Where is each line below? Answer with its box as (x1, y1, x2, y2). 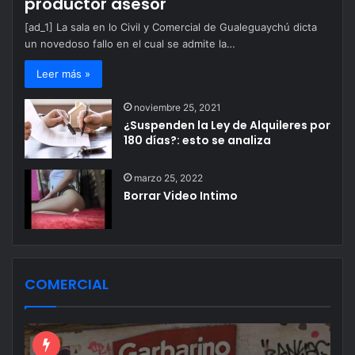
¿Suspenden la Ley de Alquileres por (124, 116, 330, 133)
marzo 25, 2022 (134, 171, 203, 184)
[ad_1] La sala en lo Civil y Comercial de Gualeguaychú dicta (25, 20, 317, 33)
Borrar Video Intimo (124, 187, 238, 204)
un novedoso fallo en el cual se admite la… (25, 36, 235, 50)
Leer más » (36, 67, 90, 80)
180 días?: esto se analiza (124, 132, 271, 148)
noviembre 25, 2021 (134, 101, 221, 113)
